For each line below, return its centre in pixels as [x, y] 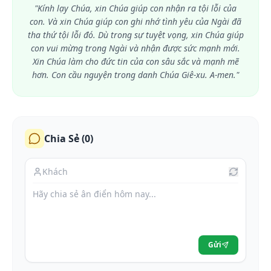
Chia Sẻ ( [64, 139]
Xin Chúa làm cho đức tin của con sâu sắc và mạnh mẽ [135, 61]
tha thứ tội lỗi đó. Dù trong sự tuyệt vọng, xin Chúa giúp [135, 35]
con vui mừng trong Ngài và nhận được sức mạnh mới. [135, 48]
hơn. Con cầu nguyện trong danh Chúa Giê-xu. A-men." [135, 75]
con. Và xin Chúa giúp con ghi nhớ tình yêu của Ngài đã [135, 21]
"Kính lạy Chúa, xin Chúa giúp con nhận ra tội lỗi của [135, 8]
